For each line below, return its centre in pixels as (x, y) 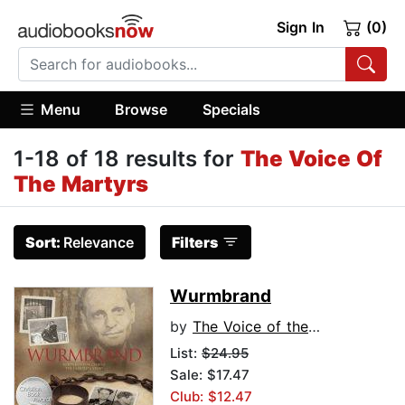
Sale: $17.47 (210, 375)
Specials (231, 109)
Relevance (99, 243)
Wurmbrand (221, 297)
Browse (141, 109)
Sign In (300, 27)
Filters (195, 243)
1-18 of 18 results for (127, 159)
